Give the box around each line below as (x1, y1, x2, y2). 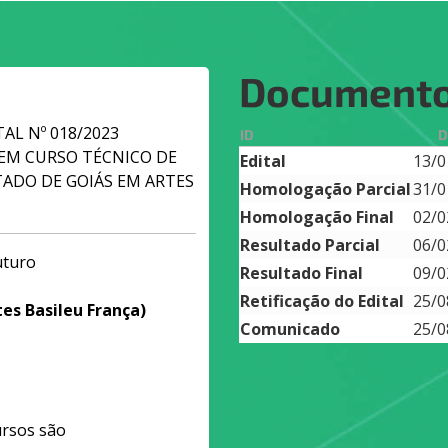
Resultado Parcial (240, 234, 380, 256)
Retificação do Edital (240, 290, 404, 312)
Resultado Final (240, 262, 363, 284)
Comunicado (240, 318, 340, 340)
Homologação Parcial (240, 178, 411, 200)
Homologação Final (240, 206, 394, 228)
